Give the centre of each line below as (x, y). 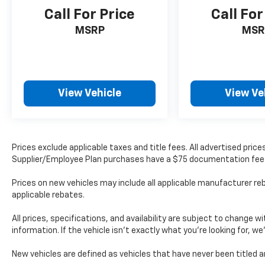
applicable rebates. (48, 195)
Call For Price (90, 15)
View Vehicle (90, 94)
